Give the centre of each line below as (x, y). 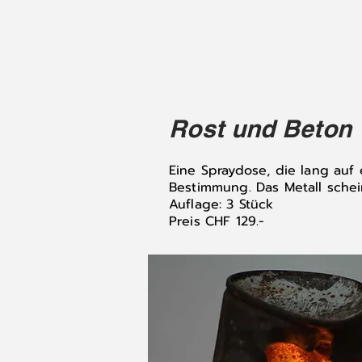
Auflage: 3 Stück (221, 204)
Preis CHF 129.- (217, 221)
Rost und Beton (261, 128)
